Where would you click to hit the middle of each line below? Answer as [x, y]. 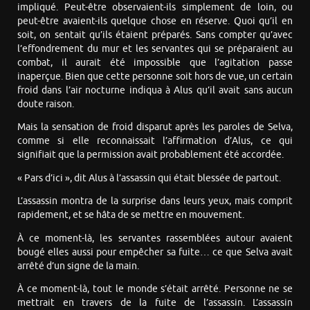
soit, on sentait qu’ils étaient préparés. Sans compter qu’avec [155, 35]
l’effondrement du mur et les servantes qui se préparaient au [155, 48]
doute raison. [46, 104]
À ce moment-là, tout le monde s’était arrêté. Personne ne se [155, 289]
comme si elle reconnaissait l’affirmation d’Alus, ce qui [155, 141]
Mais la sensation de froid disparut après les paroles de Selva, [155, 127]
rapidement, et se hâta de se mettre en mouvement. [131, 215]
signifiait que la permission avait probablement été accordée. [151, 155]
